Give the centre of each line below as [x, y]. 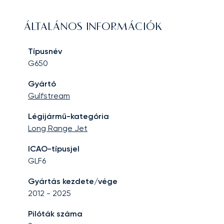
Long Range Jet [58, 128]
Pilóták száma [55, 214]
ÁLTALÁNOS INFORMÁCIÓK [93, 28]
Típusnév [45, 51]
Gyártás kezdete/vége [73, 181]
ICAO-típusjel [54, 149]
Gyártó [42, 84]
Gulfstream [49, 96]
